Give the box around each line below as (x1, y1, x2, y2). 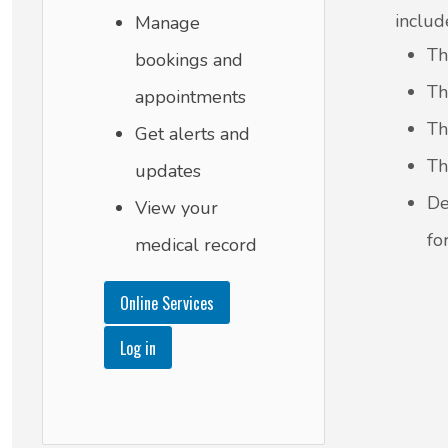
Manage (135, 11, 200, 35)
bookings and (135, 48, 243, 72)
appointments (135, 85, 246, 109)
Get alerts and (135, 122, 250, 146)
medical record (135, 233, 257, 257)
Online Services (120, 290, 214, 315)
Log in (120, 335, 156, 360)
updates (135, 159, 201, 183)
